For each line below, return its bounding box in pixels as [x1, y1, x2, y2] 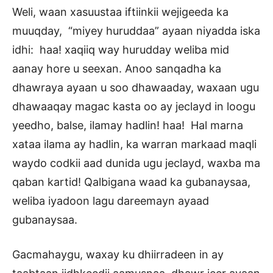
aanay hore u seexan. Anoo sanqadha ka [12, 62, 221, 76]
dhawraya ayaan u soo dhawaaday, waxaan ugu [12, 81, 259, 94]
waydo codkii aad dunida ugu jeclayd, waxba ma [12, 157, 260, 170]
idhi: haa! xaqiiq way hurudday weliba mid [12, 43, 229, 57]
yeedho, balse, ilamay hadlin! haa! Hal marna [12, 119, 243, 132]
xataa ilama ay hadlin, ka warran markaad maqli [12, 138, 257, 151]
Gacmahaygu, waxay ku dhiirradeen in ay [12, 248, 224, 261]
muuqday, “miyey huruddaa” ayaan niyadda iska [12, 24, 260, 38]
